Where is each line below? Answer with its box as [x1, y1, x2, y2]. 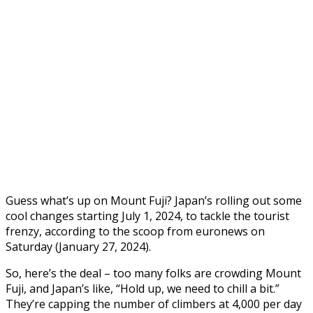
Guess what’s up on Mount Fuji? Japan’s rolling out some [6, 192, 302, 208]
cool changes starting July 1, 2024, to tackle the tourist [6, 208, 289, 224]
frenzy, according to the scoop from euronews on [6, 223, 265, 239]
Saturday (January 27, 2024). [6, 238, 151, 254]
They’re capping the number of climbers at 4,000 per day [6, 296, 302, 312]
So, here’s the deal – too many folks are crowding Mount [6, 265, 301, 281]
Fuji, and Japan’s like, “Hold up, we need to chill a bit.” [6, 280, 279, 296]
